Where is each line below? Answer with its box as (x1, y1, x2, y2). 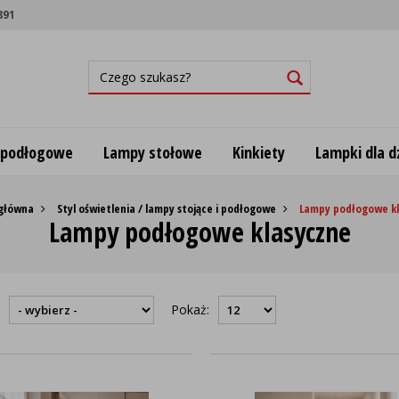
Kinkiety (232, 141, 285, 163)
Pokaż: (171, 301, 210, 318)
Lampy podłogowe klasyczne (48, 214, 351, 250)
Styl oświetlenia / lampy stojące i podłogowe (57, 200, 276, 216)
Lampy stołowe (102, 141, 202, 163)
